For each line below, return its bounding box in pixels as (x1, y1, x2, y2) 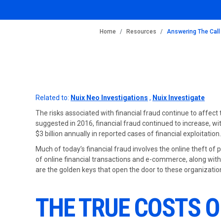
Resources (126, 28, 156, 35)
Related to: (36, 94, 71, 102)
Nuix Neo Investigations (71, 94, 148, 102)
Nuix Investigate (152, 94, 205, 102)
